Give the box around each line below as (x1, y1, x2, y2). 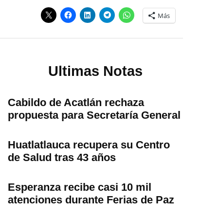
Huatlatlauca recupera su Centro (8, 138, 170, 151)
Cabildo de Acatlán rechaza (8, 96, 144, 109)
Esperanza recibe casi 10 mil (8, 181, 151, 193)
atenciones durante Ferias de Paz (8, 193, 174, 206)
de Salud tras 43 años (8, 151, 116, 163)
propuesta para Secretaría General (8, 109, 181, 121)
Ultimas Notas (48, 63, 143, 79)
